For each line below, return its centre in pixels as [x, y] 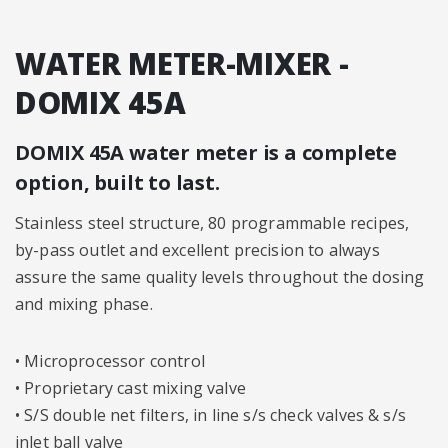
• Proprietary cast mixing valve [130, 388]
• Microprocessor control [110, 361]
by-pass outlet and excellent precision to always [197, 250]
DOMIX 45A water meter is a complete [206, 152]
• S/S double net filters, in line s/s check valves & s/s [210, 415]
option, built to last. [117, 182]
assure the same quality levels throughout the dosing [220, 277]
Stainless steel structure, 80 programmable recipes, [212, 223]
